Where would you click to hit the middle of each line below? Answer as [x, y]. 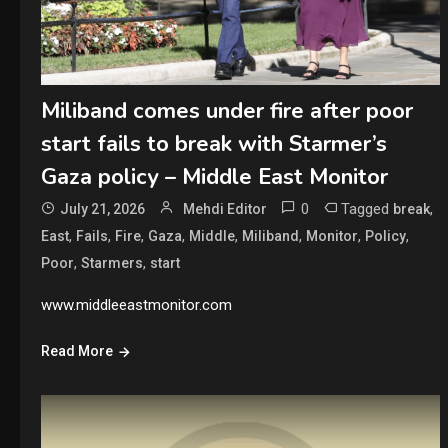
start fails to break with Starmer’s [213, 144]
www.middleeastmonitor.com [136, 305]
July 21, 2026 [102, 209]
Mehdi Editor [224, 209]
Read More [76, 351]
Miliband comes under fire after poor [226, 111]
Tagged [366, 209]
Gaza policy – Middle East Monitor [214, 177]
